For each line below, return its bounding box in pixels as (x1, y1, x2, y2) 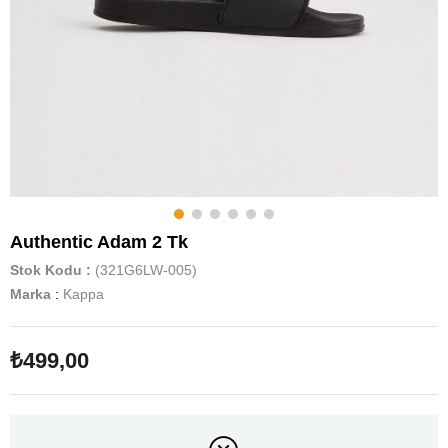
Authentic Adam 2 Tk (10, 231, 188, 252)
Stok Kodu (10, 261, 82, 278)
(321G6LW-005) (95, 261, 197, 278)
